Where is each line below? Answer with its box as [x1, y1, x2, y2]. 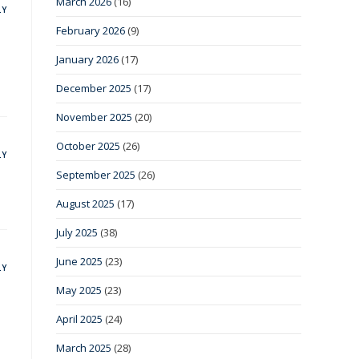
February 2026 [56, 23, 125, 38]
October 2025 [56, 139, 120, 154]
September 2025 [56, 167, 135, 183]
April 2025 [56, 312, 103, 327]
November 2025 [56, 110, 132, 125]
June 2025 [56, 254, 103, 269]
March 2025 [56, 341, 111, 356]
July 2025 [56, 225, 98, 240]
